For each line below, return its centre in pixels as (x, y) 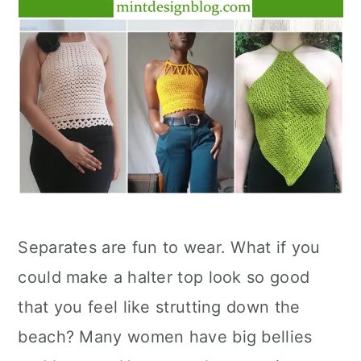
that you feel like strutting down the (159, 307)
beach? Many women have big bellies (165, 337)
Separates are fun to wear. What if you (169, 247)
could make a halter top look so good (164, 277)
